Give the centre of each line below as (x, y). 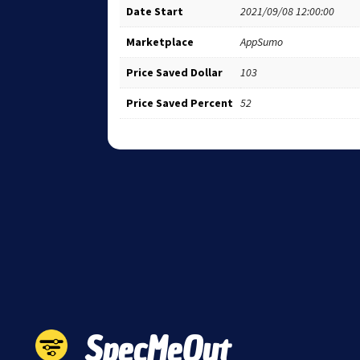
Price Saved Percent (180, 102)
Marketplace (160, 41)
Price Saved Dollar (175, 72)
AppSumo (262, 41)
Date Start (155, 11)
